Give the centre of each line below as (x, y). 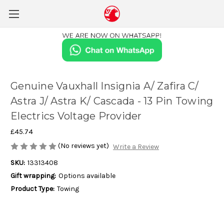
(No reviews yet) (83, 146)
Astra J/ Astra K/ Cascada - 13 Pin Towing (112, 101)
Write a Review (136, 146)
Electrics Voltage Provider (76, 116)
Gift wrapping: (33, 175)
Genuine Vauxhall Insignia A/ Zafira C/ (105, 86)
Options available (87, 175)
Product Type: (32, 188)
